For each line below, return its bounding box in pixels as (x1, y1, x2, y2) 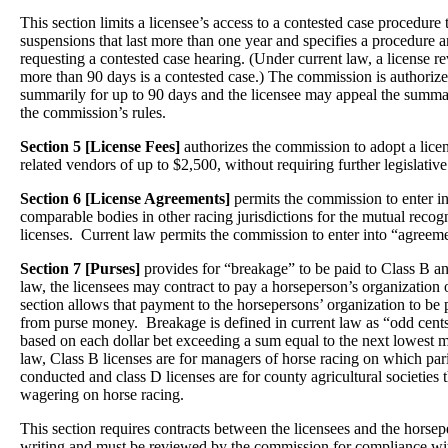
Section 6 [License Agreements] (20, 190, 230, 207)
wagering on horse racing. (20, 386, 184, 403)
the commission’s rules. (20, 104, 166, 121)
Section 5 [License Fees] (20, 138, 180, 155)
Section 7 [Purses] (20, 260, 140, 277)
